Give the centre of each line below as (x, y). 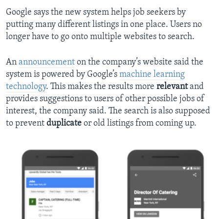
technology (26, 87)
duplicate (64, 124)
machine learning (152, 75)
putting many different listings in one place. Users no (104, 25)
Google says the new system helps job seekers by (96, 13)
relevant (172, 87)
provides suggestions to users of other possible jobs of (105, 99)
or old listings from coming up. (139, 124)
